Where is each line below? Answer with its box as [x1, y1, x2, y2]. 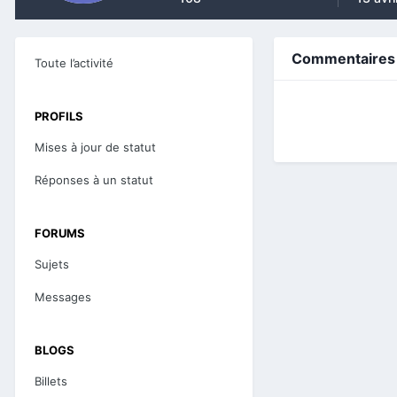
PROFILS [35, 109, 83, 123]
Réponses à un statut [35, 173, 153, 187]
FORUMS [35, 226, 85, 240]
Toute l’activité [35, 56, 113, 70]
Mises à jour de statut [35, 140, 156, 154]
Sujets [35, 257, 69, 271]
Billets [35, 374, 67, 388]
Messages [35, 290, 91, 304]
